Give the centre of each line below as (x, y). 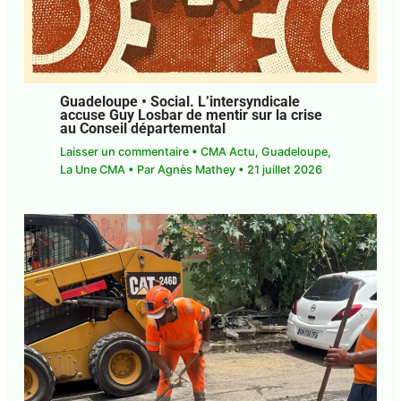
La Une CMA (92, 170)
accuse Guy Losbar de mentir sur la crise (191, 116)
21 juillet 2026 (284, 170)
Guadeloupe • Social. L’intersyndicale (179, 102)
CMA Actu (227, 152)
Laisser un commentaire (124, 152)
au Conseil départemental (142, 129)
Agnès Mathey (197, 170)
